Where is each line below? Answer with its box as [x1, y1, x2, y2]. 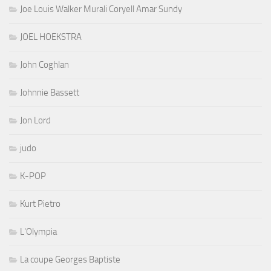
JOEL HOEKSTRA [20, 31, 82, 43]
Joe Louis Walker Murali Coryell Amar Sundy [20, 4, 182, 15]
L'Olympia [20, 226, 57, 238]
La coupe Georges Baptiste [20, 254, 120, 266]
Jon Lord [20, 115, 51, 126]
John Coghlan [20, 59, 69, 71]
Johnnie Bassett [20, 87, 79, 99]
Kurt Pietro [20, 198, 60, 210]
